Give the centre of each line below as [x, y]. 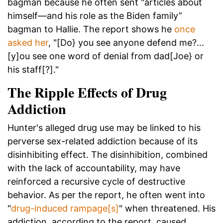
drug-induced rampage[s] [65, 209]
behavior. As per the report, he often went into [106, 195]
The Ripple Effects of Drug [87, 93]
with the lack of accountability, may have [94, 168]
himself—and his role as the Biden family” [95, 16]
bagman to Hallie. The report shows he [91, 29]
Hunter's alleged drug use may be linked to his [104, 128]
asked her [28, 43]
